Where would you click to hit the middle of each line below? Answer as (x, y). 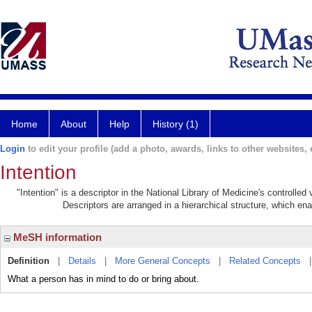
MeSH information (56, 237)
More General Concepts (163, 261)
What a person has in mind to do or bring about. (103, 279)
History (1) (175, 124)
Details (82, 261)
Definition (29, 261)
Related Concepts (265, 261)
